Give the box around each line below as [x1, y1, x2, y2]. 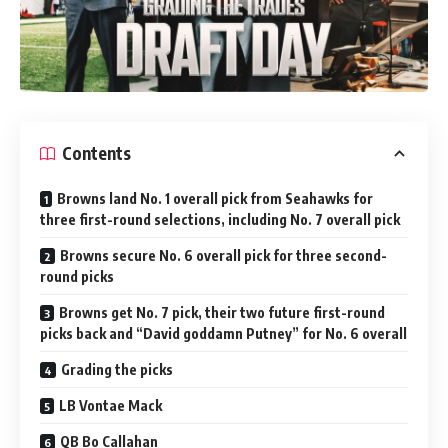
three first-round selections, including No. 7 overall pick [40, 210, 400, 228]
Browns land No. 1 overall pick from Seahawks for [57, 189, 373, 207]
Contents [62, 142, 131, 165]
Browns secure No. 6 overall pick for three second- [60, 246, 387, 264]
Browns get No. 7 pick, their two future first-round [59, 303, 385, 321]
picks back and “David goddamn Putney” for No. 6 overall [40, 324, 407, 342]
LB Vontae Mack [59, 396, 162, 414]
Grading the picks [61, 360, 173, 378]
